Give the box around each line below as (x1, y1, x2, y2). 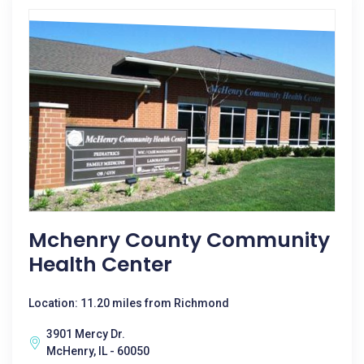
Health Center (28, 250, 172, 279)
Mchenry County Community (28, 226, 330, 254)
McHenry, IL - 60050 (46, 344, 149, 357)
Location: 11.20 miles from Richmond (28, 297, 229, 310)
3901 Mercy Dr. (46, 327, 125, 340)
